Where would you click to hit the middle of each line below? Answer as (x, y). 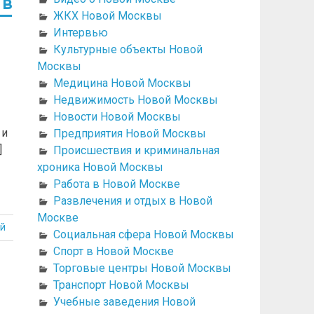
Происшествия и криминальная (136, 150)
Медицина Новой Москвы (122, 83)
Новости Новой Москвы (117, 116)
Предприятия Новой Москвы (129, 133)
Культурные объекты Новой (128, 49)
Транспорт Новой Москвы (121, 285)
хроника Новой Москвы (100, 167)
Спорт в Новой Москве (113, 251)
